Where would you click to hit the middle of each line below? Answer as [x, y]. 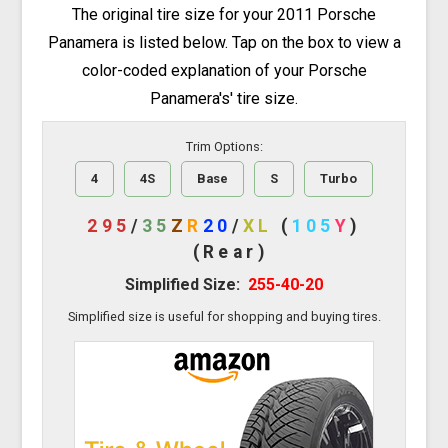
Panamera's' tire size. [224, 99]
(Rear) [230, 252]
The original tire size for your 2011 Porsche [224, 15]
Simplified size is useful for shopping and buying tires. [224, 317]
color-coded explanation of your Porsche [224, 71]
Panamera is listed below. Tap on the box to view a [224, 43]
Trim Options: [224, 146]
